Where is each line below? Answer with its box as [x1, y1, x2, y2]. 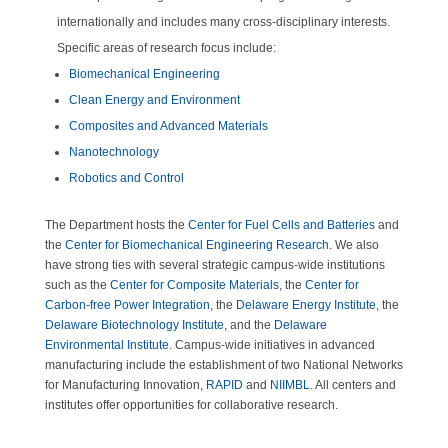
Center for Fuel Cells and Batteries [187, 218, 375, 232]
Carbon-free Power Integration [44, 298, 210, 312]
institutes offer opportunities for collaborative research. [44, 398, 338, 412]
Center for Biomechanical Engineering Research [64, 238, 329, 252]
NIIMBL [269, 378, 310, 392]
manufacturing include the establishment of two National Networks [44, 358, 403, 372]
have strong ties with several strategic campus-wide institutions [44, 258, 385, 272]
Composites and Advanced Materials [68, 119, 268, 133]
